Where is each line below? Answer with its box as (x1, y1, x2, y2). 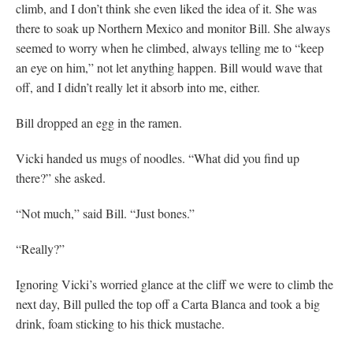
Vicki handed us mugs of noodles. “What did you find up (16, 149, 299, 166)
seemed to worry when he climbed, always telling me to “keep (16, 39, 324, 56)
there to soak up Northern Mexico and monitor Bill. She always (16, 19, 330, 36)
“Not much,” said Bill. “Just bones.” (16, 204, 195, 221)
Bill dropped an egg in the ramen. (16, 113, 182, 131)
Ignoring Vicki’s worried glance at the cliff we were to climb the (16, 275, 333, 292)
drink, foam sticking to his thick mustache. (16, 314, 225, 332)
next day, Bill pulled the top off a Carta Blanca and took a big (16, 295, 320, 312)
